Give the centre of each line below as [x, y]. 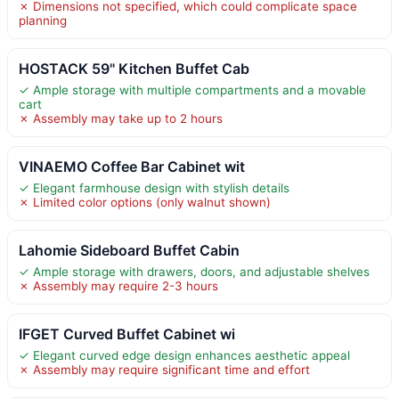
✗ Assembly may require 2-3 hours [118, 285]
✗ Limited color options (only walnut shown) [145, 202]
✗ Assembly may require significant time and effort [164, 369]
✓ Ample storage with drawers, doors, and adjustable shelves [194, 271]
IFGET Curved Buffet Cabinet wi [127, 334]
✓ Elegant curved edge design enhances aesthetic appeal [184, 355]
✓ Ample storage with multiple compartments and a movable [192, 90]
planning [43, 20]
